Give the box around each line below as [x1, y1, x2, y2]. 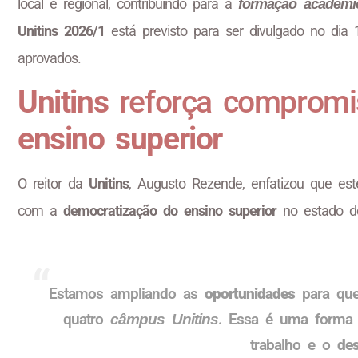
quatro [62, 309, 110, 328]
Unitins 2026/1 [18, 22, 105, 40]
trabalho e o [249, 335, 337, 354]
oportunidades [204, 284, 295, 303]
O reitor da [18, 174, 89, 192]
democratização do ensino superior [63, 201, 276, 219]
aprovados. [18, 50, 81, 67]
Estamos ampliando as [48, 284, 205, 303]
